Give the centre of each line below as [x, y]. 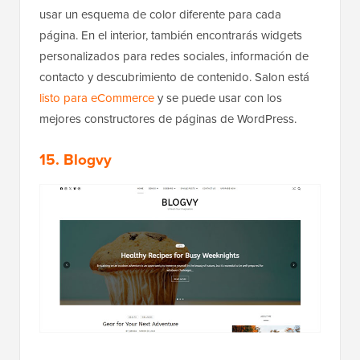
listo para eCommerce [97, 98]
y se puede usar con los [218, 98]
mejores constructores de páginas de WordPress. [168, 119]
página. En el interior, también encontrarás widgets [171, 35]
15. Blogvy [76, 159]
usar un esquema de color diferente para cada [160, 14]
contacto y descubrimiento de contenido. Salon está [174, 77]
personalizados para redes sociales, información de [174, 56]
